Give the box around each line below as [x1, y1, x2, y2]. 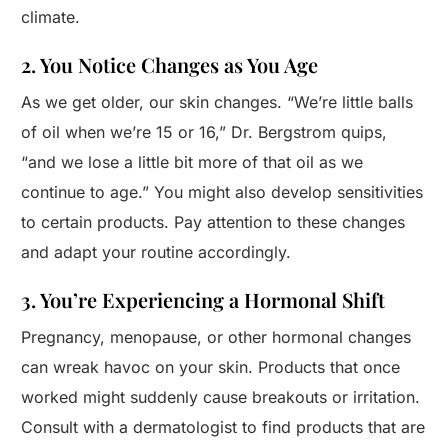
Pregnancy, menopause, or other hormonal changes [21, 327, 412, 348]
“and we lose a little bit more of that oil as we [21, 152, 364, 173]
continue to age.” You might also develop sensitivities [21, 182, 424, 203]
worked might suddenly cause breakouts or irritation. [21, 387, 421, 408]
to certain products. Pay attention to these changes [21, 212, 406, 233]
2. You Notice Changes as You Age [21, 51, 319, 79]
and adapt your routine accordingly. [21, 242, 292, 263]
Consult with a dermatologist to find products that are [21, 417, 426, 438]
